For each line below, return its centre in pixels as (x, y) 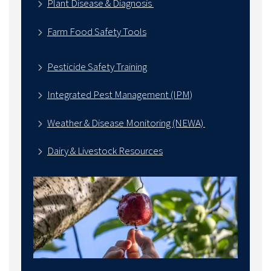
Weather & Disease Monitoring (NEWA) (126, 122)
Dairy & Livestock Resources (105, 151)
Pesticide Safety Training (97, 66)
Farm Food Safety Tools (96, 31)
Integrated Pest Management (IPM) (119, 95)
